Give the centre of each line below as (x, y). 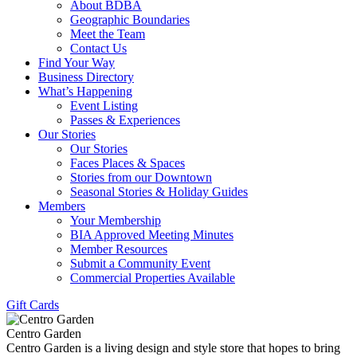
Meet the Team (108, 34)
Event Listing (104, 106)
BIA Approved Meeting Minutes (152, 235)
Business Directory (86, 77)
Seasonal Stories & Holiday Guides (159, 192)
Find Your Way (76, 63)
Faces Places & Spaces (127, 163)
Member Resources (119, 249)
